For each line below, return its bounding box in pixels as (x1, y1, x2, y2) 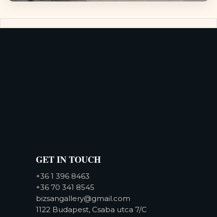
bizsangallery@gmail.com (36, 193, 130, 203)
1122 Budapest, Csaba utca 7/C (36, 204, 147, 214)
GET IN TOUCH (36, 153, 101, 166)
